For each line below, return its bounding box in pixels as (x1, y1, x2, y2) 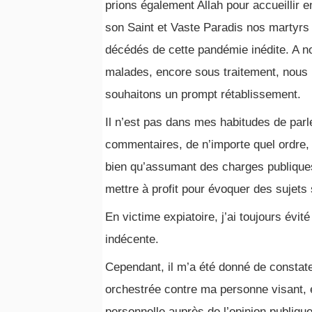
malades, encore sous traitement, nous (105, 65, 308, 79)
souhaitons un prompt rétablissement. (105, 88, 301, 101)
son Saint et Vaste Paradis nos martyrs (105, 21, 309, 34)
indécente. (105, 233, 159, 246)
